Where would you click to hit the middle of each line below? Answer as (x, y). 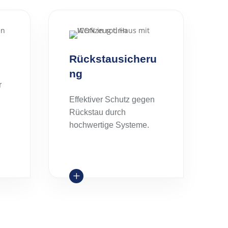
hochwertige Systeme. (109, 125)
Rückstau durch (97, 112)
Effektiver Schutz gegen (112, 99)
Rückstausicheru (113, 59)
